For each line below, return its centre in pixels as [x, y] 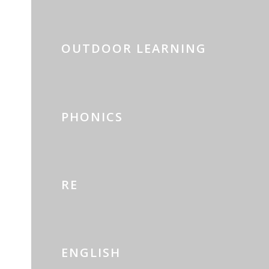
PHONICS [92, 116]
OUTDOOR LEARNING [134, 49]
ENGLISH [91, 253]
